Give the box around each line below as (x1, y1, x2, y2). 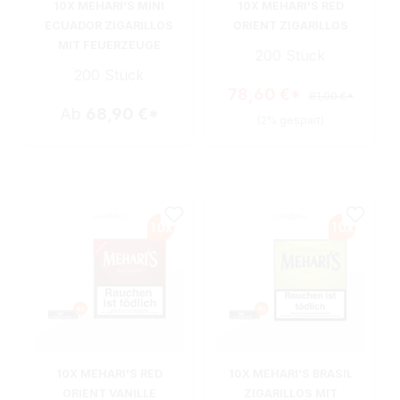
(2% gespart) (256, 112, 324, 127)
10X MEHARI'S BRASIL (228, 367, 353, 381)
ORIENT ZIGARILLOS (232, 18, 348, 32)
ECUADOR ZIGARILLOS (45, 18, 173, 32)
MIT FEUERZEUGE (57, 37, 161, 52)
